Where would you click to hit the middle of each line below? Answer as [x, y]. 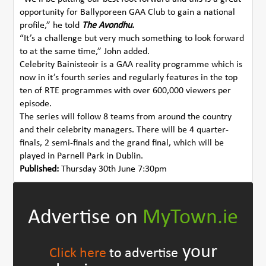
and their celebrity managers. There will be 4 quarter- [124, 130]
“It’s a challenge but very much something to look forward [132, 38]
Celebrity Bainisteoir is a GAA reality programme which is [131, 64]
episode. [36, 104]
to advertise [142, 253]
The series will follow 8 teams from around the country [126, 117]
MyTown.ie [190, 218]
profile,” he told [51, 25]
